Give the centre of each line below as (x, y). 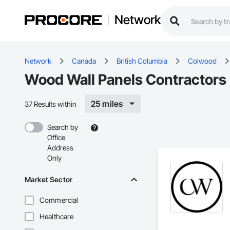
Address (60, 148)
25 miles (107, 104)
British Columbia (142, 61)
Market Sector (49, 180)
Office (56, 138)
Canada (84, 61)
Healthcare (57, 217)
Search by (63, 127)
